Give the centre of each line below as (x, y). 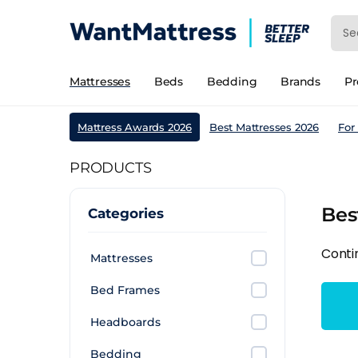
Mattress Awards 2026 (135, 127)
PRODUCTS (111, 167)
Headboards (125, 322)
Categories (126, 213)
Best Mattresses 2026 (264, 127)
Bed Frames (125, 290)
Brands (301, 82)
